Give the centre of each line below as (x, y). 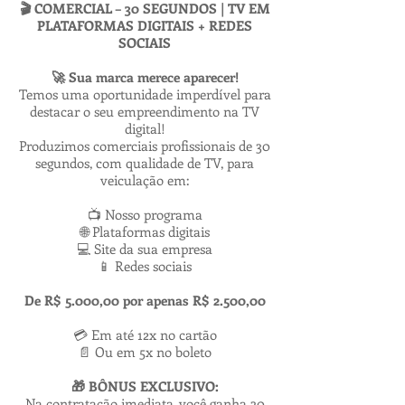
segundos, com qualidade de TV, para (145, 163)
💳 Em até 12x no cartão (145, 334)
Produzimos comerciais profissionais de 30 (145, 146)
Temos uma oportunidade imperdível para (145, 94)
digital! (145, 128)
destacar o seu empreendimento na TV (145, 111)
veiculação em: (145, 180)
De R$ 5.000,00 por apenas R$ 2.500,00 (145, 300)
